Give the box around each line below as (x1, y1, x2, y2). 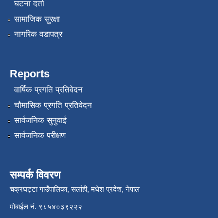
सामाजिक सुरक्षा (14, 14, 60, 24)
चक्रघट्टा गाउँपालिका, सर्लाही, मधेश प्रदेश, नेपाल (10, 185, 140, 194)
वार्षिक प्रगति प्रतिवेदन (14, 85, 83, 95)
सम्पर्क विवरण (10, 169, 60, 182)
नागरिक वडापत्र (14, 29, 62, 39)
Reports (10, 67, 50, 80)
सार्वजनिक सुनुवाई (14, 116, 67, 126)
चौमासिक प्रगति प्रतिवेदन (14, 100, 92, 110)
